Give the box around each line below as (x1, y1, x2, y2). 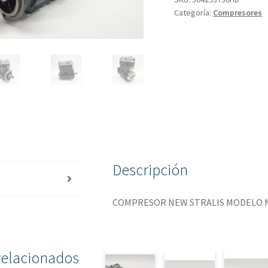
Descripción (112, 160, 188, 180)
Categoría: (174, 7, 214, 19)
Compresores (213, 7, 263, 19)
